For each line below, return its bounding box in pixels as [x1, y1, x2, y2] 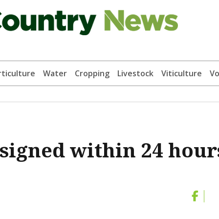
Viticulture [161, 68, 202, 79]
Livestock [117, 68, 153, 79]
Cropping [74, 68, 109, 79]
